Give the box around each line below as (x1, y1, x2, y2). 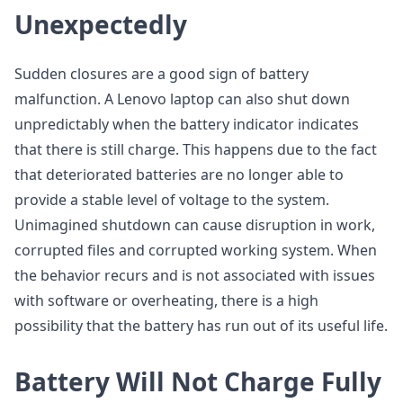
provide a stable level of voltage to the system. (14, 190, 329, 210)
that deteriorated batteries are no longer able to (14, 165, 344, 184)
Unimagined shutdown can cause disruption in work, (14, 215, 375, 235)
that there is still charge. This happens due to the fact (14, 139, 377, 159)
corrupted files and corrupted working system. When (14, 240, 377, 260)
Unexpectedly (14, 7, 187, 41)
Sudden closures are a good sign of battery (14, 64, 309, 84)
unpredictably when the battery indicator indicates (14, 114, 359, 134)
